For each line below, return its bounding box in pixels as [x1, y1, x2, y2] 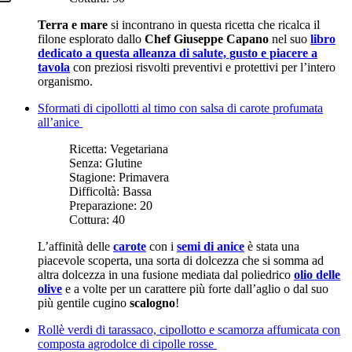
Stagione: [69, 170, 119, 184]
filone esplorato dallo [38, 31, 145, 46]
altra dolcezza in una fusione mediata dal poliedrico [38, 267, 294, 281]
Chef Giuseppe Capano [145, 31, 269, 46]
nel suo [269, 31, 310, 46]
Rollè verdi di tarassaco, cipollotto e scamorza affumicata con [38, 322, 340, 336]
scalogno [130, 295, 175, 310]
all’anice [38, 115, 82, 129]
